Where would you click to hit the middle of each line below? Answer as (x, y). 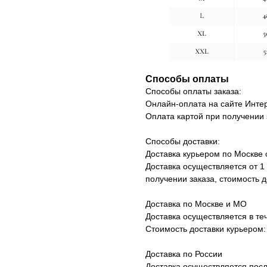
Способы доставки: (183, 142)
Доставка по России (184, 254)
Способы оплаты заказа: (193, 91)
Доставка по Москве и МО (196, 204)
